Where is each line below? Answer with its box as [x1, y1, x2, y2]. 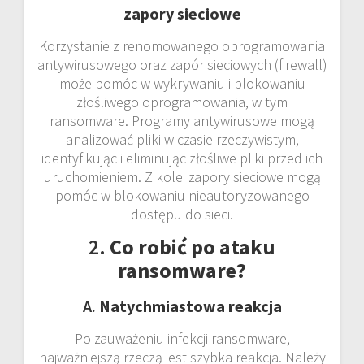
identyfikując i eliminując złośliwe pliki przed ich [41, 148, 323, 167]
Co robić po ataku [110, 232, 275, 260]
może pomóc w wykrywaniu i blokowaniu [58, 73, 305, 93]
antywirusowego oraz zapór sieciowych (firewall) [37, 54, 327, 74]
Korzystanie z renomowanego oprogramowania [39, 36, 325, 55]
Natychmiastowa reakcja [98, 295, 282, 316]
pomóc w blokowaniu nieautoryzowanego [54, 185, 310, 205]
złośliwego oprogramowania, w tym [76, 92, 288, 111]
